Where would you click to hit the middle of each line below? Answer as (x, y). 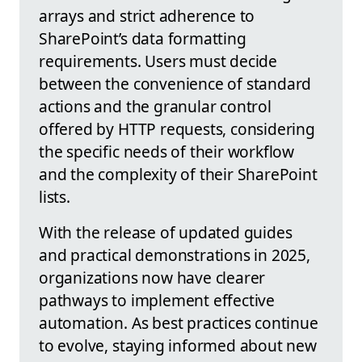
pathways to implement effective (157, 301)
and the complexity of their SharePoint (178, 175)
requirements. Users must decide (158, 61)
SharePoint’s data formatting (143, 39)
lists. (55, 197)
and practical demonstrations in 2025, (175, 255)
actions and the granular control (155, 107)
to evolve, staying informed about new (178, 346)
